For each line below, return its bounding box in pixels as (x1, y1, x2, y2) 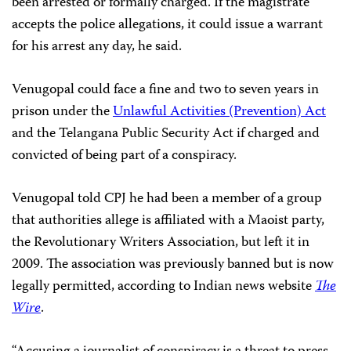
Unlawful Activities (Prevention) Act (113, 100, 326, 125)
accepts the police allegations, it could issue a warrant (12, 13, 323, 38)
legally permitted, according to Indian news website (12, 275, 315, 299)
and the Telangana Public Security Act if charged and (12, 122, 320, 147)
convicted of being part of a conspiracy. (12, 144, 237, 168)
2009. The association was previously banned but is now (12, 253, 334, 277)
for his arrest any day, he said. (12, 35, 182, 60)
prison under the (12, 100, 113, 125)
